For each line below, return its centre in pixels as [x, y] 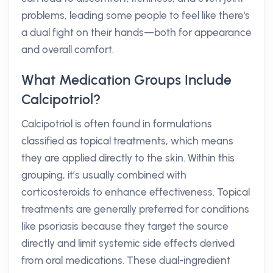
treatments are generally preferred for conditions [135, 209]
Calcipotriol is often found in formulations [117, 124]
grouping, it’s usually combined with [104, 175]
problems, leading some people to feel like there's [136, 15]
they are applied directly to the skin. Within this [128, 158]
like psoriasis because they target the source [125, 226]
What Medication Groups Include [126, 80]
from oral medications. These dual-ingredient [126, 260]
